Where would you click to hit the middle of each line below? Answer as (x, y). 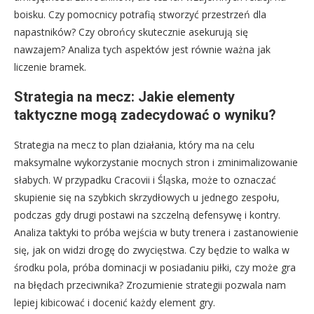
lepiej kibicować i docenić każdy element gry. (115, 303)
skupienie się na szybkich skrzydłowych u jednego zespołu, (147, 198)
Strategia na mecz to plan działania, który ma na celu (134, 145)
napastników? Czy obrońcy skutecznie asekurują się (131, 32)
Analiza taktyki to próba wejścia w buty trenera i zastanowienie (156, 233)
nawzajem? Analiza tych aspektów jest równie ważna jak (142, 50)
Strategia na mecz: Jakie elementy (124, 97)
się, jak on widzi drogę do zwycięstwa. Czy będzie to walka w (152, 250)
